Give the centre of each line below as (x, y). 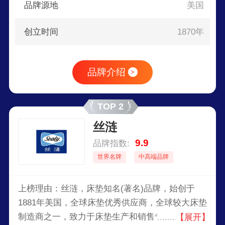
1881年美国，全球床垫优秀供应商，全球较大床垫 (112, 202)
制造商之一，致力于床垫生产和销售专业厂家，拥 (112, 216)
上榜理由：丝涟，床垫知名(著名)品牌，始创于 (106, 188)
